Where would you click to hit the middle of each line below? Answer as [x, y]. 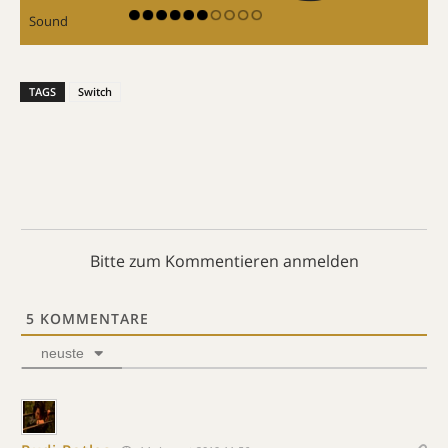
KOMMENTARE [92, 318]
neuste [62, 352]
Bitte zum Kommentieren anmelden [224, 260]
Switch [95, 91]
